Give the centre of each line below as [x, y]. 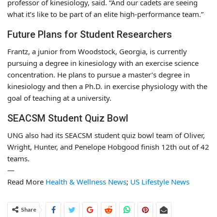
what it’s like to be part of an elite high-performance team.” [105, 14]
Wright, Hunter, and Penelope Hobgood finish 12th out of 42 [108, 147]
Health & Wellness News [86, 181]
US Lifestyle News [160, 181]
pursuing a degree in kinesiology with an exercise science [103, 63]
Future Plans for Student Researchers [90, 34]
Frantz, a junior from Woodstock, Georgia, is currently [97, 51]
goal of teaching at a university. [59, 98]
